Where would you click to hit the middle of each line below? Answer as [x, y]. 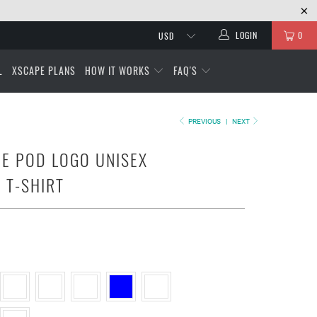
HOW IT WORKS [119, 70]
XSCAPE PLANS [44, 70]
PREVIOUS [203, 121]
